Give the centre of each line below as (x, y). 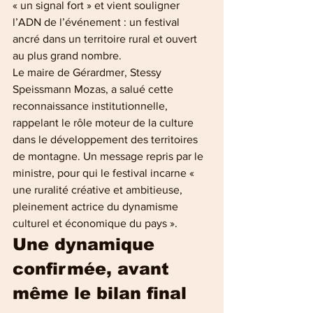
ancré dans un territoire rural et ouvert (106, 38)
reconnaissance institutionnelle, (92, 105)
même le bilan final (100, 293)
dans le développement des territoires (107, 139)
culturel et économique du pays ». (95, 223)
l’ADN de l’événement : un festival (97, 22)
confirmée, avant (94, 268)
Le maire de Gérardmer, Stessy (88, 72)
